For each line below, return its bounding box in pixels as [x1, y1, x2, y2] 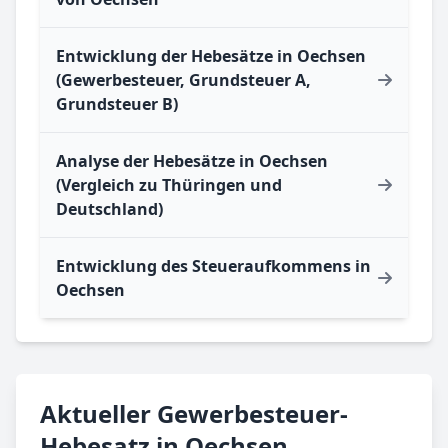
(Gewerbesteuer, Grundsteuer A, [56, 68, 311, 91]
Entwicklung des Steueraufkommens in [56, 254, 371, 277]
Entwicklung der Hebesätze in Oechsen [56, 44, 366, 67]
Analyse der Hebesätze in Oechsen [56, 149, 328, 172]
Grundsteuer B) [56, 92, 178, 115]
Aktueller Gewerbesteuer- [40, 396, 348, 430]
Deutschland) [56, 197, 163, 220]
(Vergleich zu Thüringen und [56, 173, 282, 196]
